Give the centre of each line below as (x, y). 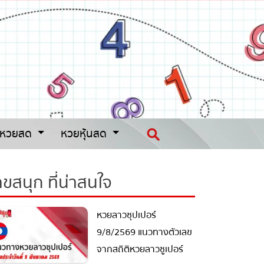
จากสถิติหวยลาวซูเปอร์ (135, 250)
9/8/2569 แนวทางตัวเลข (140, 232)
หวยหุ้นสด (81, 133)
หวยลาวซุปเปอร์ (122, 215)
